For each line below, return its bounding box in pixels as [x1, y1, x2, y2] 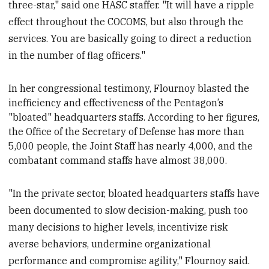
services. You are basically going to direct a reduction [8, 32, 252, 45]
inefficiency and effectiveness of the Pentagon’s [8, 97, 224, 109]
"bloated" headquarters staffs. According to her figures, [8, 111, 260, 124]
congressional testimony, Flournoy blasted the [38, 82, 250, 95]
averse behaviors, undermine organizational [8, 238, 211, 250]
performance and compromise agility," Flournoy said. [8, 255, 250, 267]
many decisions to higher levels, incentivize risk [8, 221, 228, 234]
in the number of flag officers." [8, 49, 146, 62]
